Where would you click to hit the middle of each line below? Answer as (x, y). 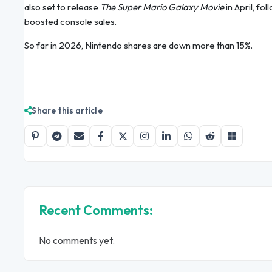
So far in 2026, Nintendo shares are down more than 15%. (138, 46)
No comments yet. (77, 241)
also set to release (62, 7)
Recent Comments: (96, 210)
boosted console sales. (70, 22)
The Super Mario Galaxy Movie (162, 7)
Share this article (67, 111)
